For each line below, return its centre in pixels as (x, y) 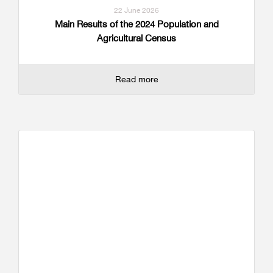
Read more (136, 79)
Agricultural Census (136, 38)
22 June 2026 (136, 10)
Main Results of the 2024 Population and (136, 24)
